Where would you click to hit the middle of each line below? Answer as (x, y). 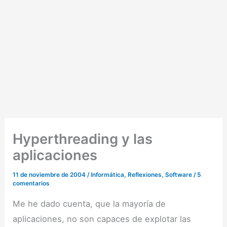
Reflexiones (145, 175)
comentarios (31, 184)
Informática (108, 175)
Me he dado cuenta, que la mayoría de (89, 204)
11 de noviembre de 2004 (50, 175)
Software (179, 175)
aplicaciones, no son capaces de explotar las (102, 219)
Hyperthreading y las (83, 139)
